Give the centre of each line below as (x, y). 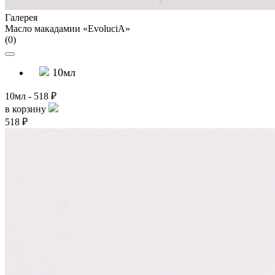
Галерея (21, 17)
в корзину (25, 109)
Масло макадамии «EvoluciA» (68, 29)
